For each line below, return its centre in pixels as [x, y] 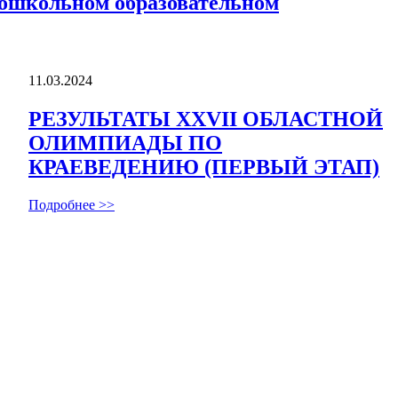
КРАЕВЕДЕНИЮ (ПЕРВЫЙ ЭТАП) [204, 167]
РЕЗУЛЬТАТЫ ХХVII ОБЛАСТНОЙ [206, 119]
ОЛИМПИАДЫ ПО [125, 143]
